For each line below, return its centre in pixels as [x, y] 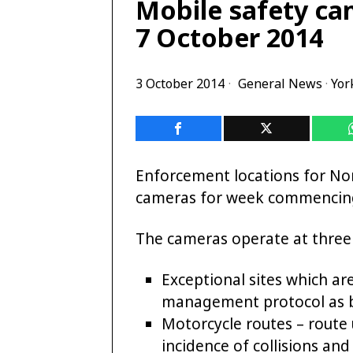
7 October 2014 [229, 37]
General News [280, 83]
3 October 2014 [180, 83]
